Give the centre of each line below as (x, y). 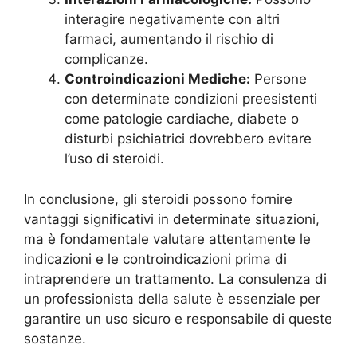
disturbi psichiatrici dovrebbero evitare (188, 139)
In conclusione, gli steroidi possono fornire (158, 199)
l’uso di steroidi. (114, 159)
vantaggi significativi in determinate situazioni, (172, 219)
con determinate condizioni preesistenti (191, 99)
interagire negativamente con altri (172, 19)
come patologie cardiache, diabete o (182, 119)
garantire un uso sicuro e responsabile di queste (178, 318)
